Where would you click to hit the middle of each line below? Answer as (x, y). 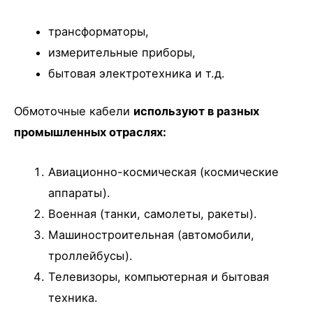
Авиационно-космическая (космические (164, 172)
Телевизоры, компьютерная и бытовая (159, 276)
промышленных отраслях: (90, 132)
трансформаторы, (99, 31)
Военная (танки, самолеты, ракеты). (153, 213)
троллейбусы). (91, 255)
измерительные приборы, (122, 52)
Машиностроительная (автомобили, (152, 234)
